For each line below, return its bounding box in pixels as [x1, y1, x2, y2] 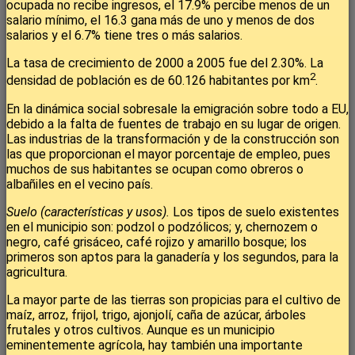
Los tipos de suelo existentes [173, 204, 339, 219]
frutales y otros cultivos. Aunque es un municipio [6, 322, 275, 338]
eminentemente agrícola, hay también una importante [6, 337, 303, 353]
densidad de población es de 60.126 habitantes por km [6, 73, 310, 89]
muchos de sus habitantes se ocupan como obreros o [6, 161, 303, 177]
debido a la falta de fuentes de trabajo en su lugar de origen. [6, 116, 341, 132]
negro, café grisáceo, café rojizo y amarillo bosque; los [6, 234, 307, 250]
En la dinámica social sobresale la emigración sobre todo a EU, [6, 101, 349, 116]
